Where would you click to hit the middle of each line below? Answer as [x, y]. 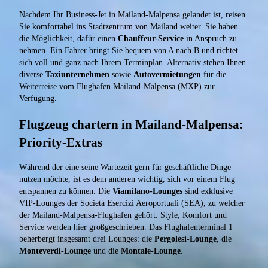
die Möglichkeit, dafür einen [68, 39]
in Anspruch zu [210, 39]
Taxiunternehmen [77, 75]
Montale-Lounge [151, 251]
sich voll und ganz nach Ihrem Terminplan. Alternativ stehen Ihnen [133, 63]
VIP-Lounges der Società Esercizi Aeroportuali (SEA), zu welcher [132, 203]
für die [214, 75]
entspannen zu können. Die [66, 191]
